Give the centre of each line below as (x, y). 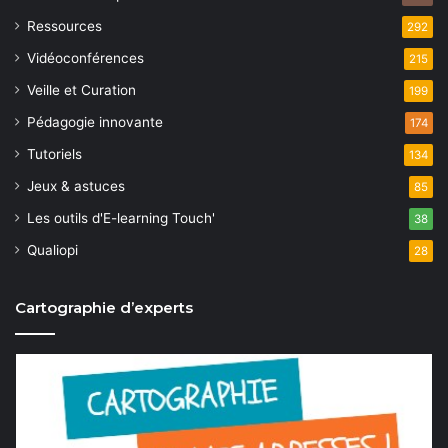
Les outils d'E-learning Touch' (121, 217)
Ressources (64, 25)
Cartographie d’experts (104, 307)
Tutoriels (54, 153)
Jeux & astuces (76, 185)
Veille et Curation (81, 89)
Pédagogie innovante (95, 121)
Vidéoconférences (85, 57)
